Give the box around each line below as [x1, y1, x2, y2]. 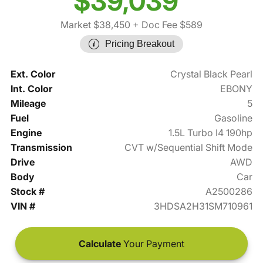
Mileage [10, 97, 46, 110]
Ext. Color [10, 68, 55, 80]
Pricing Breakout [105, 39, 174, 49]
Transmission [10, 141, 72, 154]
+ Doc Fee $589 [130, 19, 203, 31]
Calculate [79, 238, 121, 250]
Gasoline [214, 112, 253, 124]
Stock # [10, 186, 45, 198]
